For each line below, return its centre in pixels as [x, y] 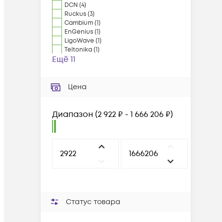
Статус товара [93, 202]
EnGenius [79, 32]
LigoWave [79, 41]
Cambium [79, 23]
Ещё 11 [64, 59]
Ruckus [75, 14]
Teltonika [78, 50]
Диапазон [73, 114]
